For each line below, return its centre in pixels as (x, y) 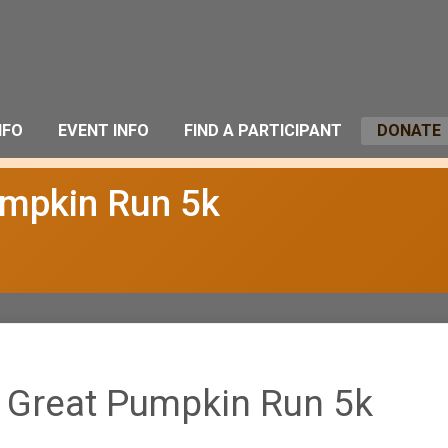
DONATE (409, 130)
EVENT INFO (103, 130)
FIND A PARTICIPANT (263, 130)
